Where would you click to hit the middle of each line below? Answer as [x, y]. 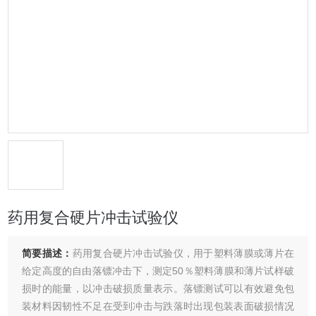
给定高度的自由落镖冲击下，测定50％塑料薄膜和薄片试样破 [158, 271]
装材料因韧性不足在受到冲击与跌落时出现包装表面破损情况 [158, 306]
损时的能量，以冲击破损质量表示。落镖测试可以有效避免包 [158, 288]
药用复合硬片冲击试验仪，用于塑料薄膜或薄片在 [183, 253]
